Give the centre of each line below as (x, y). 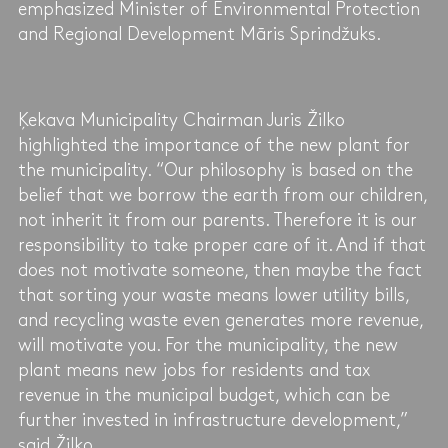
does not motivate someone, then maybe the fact (219, 270)
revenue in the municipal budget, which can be (203, 395)
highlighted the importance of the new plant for (213, 145)
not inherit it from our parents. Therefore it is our (217, 220)
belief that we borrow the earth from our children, (222, 195)
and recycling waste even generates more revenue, (220, 320)
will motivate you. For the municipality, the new (207, 345)
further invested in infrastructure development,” (212, 420)
